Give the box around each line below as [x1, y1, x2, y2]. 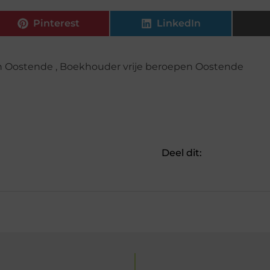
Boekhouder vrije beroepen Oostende [59, 60, 243, 72]
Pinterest [33, 17, 80, 29]
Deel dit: [161, 146, 202, 159]
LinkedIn [157, 17, 201, 29]
